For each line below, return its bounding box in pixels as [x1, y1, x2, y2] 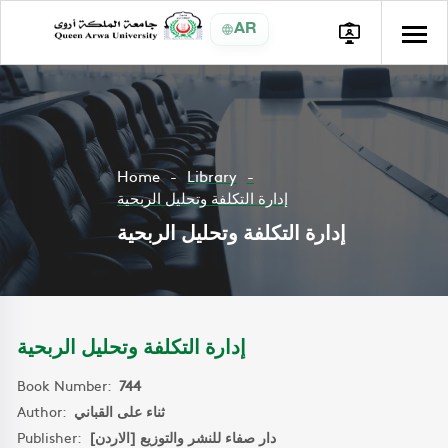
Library [187, 165, 237, 186]
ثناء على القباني [74, 401, 165, 421]
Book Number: [17, 375, 119, 395]
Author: [17, 401, 74, 421]
